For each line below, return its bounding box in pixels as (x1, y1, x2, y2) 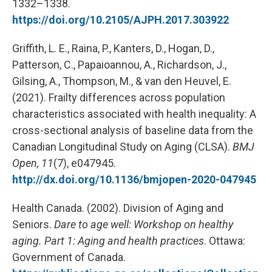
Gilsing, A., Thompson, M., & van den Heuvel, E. (12, 75, 231, 87)
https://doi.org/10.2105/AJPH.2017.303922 (12, 13, 229, 26)
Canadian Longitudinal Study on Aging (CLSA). (12, 140, 233, 153)
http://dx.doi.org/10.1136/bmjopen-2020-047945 (12, 173, 256, 186)
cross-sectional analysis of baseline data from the (12, 124, 253, 137)
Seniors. (12, 218, 54, 231)
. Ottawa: (204, 234, 245, 247)
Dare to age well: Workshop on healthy (54, 218, 233, 231)
